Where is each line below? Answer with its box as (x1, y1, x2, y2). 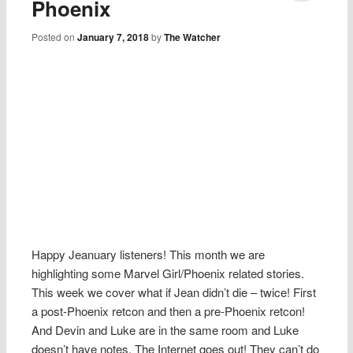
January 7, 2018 (77, 29, 150, 44)
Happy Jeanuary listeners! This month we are (32, 245, 266, 262)
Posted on (32, 29, 78, 43)
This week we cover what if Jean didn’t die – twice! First (32, 283, 317, 300)
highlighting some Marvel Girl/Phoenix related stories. (32, 264, 305, 281)
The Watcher (164, 29, 221, 44)
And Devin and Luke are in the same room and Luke (32, 321, 299, 338)
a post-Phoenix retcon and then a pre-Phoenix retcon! (32, 302, 306, 319)
